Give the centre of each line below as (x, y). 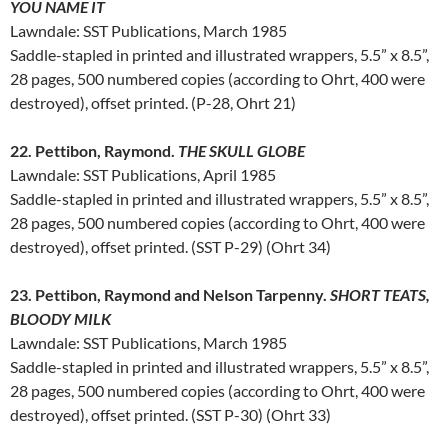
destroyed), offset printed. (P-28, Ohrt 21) (153, 103)
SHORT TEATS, (380, 295)
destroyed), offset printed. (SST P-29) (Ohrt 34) (170, 247)
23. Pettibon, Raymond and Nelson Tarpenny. (170, 295)
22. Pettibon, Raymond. (94, 151)
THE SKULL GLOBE (241, 151)
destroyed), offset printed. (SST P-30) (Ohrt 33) (170, 415)
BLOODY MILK (60, 319)
